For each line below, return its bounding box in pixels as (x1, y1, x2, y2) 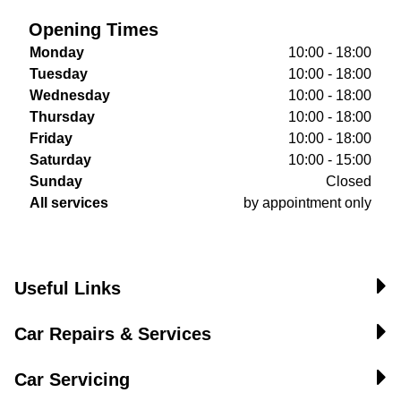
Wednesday (30, 88, 110, 103)
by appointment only (243, 195, 371, 210)
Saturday (30, 152, 91, 167)
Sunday (30, 174, 82, 189)
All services (30, 195, 108, 210)
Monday (30, 45, 84, 60)
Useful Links (14, 278, 121, 298)
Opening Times (29, 20, 158, 39)
